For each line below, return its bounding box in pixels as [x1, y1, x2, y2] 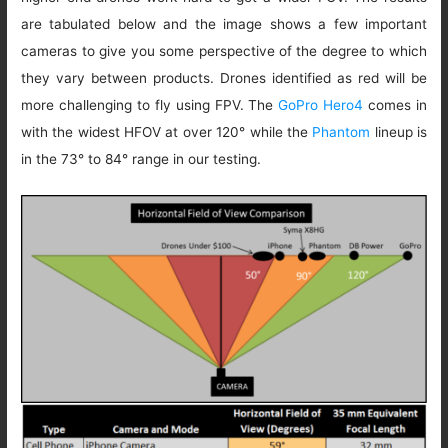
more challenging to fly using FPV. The [21, 97, 279, 114]
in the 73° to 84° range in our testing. [21, 151, 262, 168]
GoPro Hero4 [278, 97, 364, 114]
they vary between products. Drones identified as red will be [21, 70, 427, 87]
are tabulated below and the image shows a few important [21, 16, 427, 33]
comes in [363, 97, 427, 114]
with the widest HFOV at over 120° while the [21, 124, 313, 141]
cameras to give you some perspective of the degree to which [21, 43, 427, 60]
